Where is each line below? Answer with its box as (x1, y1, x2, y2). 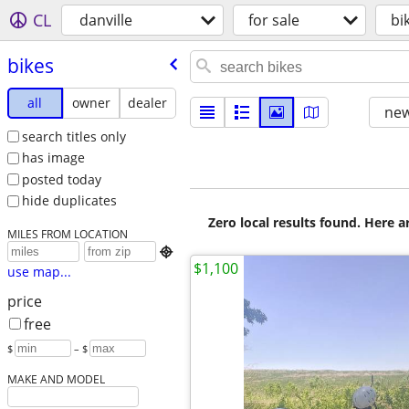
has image (21, 149, 85, 167)
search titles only (21, 127, 126, 145)
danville (79, 10, 132, 30)
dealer (128, 93, 168, 111)
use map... (6, 263, 71, 281)
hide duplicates (21, 192, 117, 210)
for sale (248, 10, 299, 30)
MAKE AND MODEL (6, 372, 105, 387)
